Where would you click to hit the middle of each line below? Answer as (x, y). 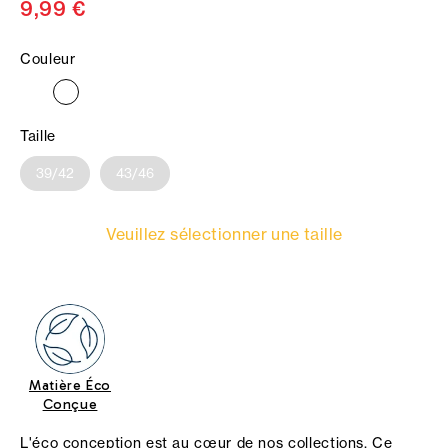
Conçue (70, 405)
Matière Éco (70, 386)
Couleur (48, 59)
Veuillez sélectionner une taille (224, 234)
